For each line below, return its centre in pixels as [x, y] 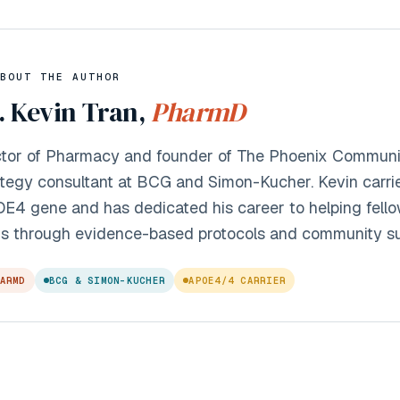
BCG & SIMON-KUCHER [107, 280]
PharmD [198, 112]
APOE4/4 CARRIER [237, 280]
